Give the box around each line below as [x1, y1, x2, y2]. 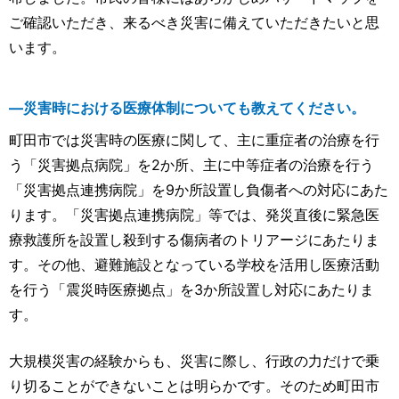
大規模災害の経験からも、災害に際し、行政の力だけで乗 [9, 352, 379, 370]
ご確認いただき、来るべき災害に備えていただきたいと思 [9, 13, 379, 32]
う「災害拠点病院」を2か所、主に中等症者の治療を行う [9, 156, 374, 175]
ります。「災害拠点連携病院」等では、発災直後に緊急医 [9, 206, 379, 224]
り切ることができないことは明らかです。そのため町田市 [9, 377, 379, 395]
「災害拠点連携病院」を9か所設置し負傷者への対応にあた [9, 181, 388, 199]
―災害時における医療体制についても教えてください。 [9, 99, 365, 118]
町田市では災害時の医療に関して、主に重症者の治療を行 [9, 131, 379, 150]
